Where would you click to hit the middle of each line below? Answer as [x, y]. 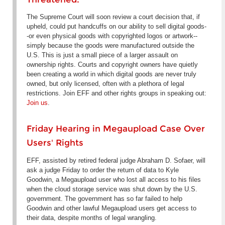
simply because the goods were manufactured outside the [110, 46]
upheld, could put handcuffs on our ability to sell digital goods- [116, 27]
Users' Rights [55, 143]
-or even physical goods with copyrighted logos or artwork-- [112, 36]
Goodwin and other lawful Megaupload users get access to [111, 208]
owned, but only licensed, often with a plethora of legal [105, 84]
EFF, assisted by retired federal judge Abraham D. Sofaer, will [116, 160]
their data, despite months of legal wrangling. [91, 217]
